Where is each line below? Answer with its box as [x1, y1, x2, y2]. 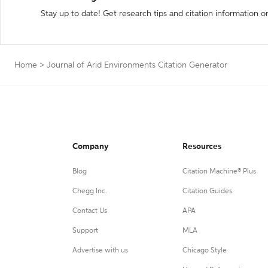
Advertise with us [72, 247, 128, 254]
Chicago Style [182, 247, 227, 254]
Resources [182, 142, 221, 151]
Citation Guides [182, 188, 232, 195]
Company [72, 142, 109, 151]
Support [72, 227, 98, 234]
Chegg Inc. [72, 188, 107, 195]
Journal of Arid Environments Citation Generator [47, 61, 227, 69]
